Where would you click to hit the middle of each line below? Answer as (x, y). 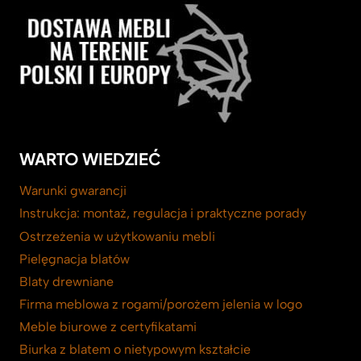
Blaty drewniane (66, 281)
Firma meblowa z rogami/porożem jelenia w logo (161, 304)
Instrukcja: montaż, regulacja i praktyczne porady (163, 214)
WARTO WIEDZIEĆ (90, 159)
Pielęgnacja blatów (75, 259)
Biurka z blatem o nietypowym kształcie (135, 350)
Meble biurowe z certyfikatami (108, 327)
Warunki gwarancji (73, 191)
